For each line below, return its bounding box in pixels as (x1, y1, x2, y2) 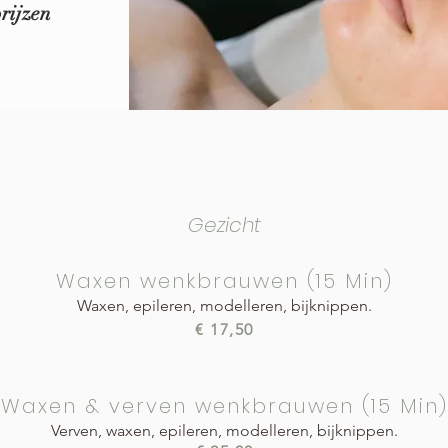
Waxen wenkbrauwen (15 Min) (56, 266, 393, 295)
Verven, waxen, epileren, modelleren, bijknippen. (51, 420, 398, 440)
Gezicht (188, 210, 261, 239)
